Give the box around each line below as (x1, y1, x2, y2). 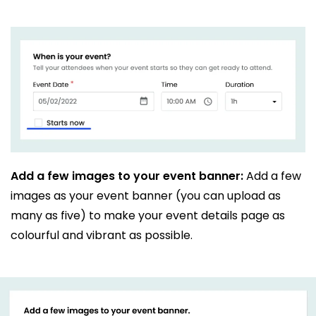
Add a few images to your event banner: (11, 168, 246, 185)
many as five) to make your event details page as (11, 207, 285, 224)
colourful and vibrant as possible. (11, 227, 193, 244)
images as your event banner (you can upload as (11, 188, 281, 205)
